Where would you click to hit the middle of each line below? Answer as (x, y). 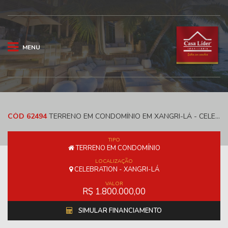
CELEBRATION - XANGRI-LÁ (116, 170)
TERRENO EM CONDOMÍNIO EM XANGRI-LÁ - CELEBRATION (131, 117)
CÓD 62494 (27, 117)
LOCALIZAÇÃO (114, 162)
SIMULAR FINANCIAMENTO (119, 211)
